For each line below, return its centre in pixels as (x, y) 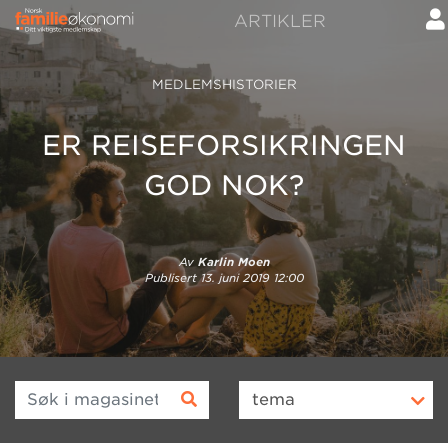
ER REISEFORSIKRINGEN (224, 145)
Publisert (172, 277)
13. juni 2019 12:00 (252, 277)
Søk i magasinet (80, 391)
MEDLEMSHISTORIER (224, 84)
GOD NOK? (224, 185)
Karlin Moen (233, 261)
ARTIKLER (279, 20)
